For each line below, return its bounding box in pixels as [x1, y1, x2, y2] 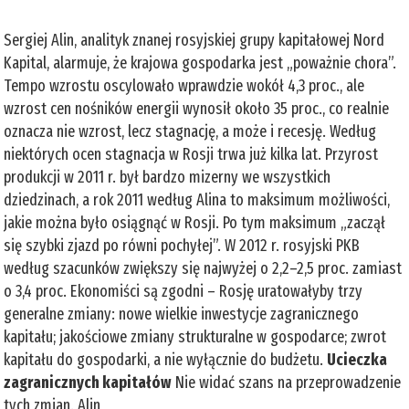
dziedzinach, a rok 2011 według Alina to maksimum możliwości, [4, 189, 391, 210]
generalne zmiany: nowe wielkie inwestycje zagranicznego [4, 303, 360, 324]
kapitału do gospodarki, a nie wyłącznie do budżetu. [4, 349, 328, 370]
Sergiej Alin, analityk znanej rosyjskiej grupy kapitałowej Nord [4, 29, 385, 50]
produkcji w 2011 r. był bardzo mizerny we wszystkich [4, 166, 331, 187]
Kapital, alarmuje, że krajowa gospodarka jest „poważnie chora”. [4, 52, 397, 73]
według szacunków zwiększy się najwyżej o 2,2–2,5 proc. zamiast [4, 257, 403, 278]
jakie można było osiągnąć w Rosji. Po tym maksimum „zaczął [4, 212, 386, 233]
